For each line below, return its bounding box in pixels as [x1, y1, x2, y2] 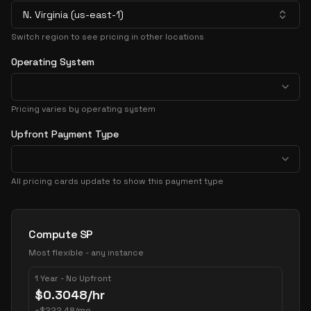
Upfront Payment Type [11, 128, 119, 140]
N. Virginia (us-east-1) [23, 8, 124, 21]
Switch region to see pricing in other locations [11, 31, 204, 42]
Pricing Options [10, 209, 93, 224]
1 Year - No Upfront [35, 273, 111, 284]
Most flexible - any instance [28, 247, 144, 258]
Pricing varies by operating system [11, 103, 155, 115]
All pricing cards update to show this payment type [11, 176, 224, 187]
